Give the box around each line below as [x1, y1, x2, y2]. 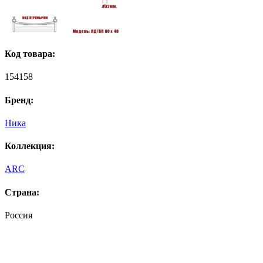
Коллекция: [5, 141, 55, 151]
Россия [5, 210, 32, 220]
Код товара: [5, 49, 55, 59]
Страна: [5, 187, 39, 197]
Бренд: [5, 95, 33, 105]
